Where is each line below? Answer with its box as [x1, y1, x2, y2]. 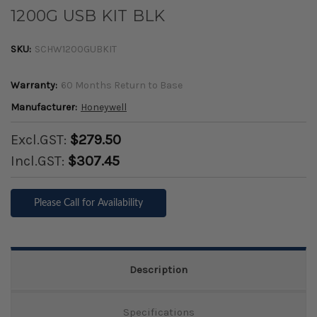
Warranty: [11, 79, 57, 92]
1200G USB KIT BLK [11, 6, 166, 26]
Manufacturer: [11, 101, 77, 114]
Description [129, 263, 188, 277]
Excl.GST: [11, 132, 70, 149]
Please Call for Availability [33, 198, 143, 209]
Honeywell [80, 101, 127, 114]
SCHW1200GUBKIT [34, 43, 117, 56]
